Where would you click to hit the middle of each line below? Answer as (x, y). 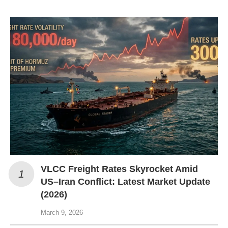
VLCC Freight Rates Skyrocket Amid (119, 169)
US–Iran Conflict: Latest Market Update (125, 182)
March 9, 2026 (62, 212)
